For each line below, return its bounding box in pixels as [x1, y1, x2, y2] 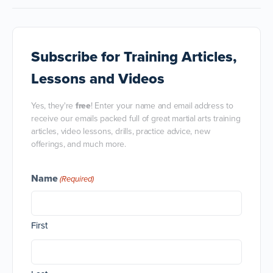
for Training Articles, [97, 46, 236, 68]
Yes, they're [31, 99, 76, 112]
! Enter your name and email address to [90, 99, 233, 112]
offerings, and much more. [31, 138, 126, 151]
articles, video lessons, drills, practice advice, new [31, 125, 210, 138]
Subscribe [31, 46, 97, 68]
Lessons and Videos [31, 68, 165, 90]
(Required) [60, 172, 94, 185]
